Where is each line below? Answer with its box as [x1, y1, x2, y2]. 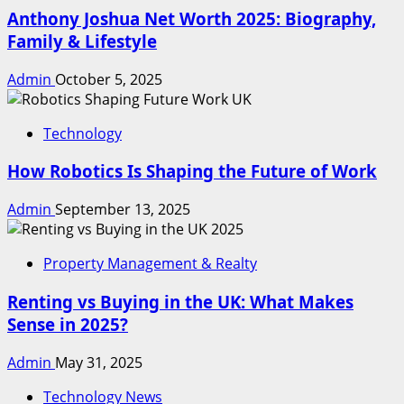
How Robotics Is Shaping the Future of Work [7, 160, 377, 183]
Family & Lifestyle [7, 30, 157, 52]
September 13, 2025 [55, 199, 190, 220]
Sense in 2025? [7, 312, 128, 335]
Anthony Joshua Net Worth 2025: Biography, [7, 7, 376, 30]
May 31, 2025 [55, 352, 142, 372]
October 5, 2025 [55, 69, 162, 89]
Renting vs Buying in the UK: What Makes [7, 289, 353, 313]
